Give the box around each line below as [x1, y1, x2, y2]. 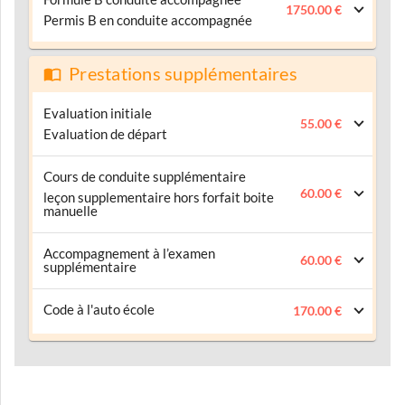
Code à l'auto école [43, 301, 155, 317]
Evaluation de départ [43, 126, 167, 142]
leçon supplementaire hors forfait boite [43, 189, 78, 205]
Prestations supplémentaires [69, 63, 297, 84]
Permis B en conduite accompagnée [43, 12, 252, 28]
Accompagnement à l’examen [43, 245, 215, 261]
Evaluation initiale [43, 105, 152, 121]
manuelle [43, 202, 98, 219]
